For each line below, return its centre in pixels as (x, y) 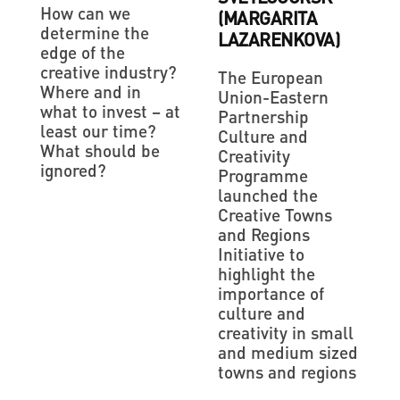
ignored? (73, 170)
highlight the (267, 273)
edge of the (83, 52)
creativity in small (286, 332)
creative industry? (108, 71)
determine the (95, 32)
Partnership (263, 116)
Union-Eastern (273, 96)
